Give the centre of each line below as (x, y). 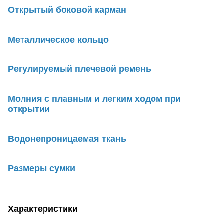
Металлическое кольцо (58, 39)
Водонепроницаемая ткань (67, 139)
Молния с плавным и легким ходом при (94, 99)
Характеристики (43, 208)
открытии (29, 109)
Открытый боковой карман (67, 10)
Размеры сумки (42, 168)
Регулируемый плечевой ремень (79, 69)
